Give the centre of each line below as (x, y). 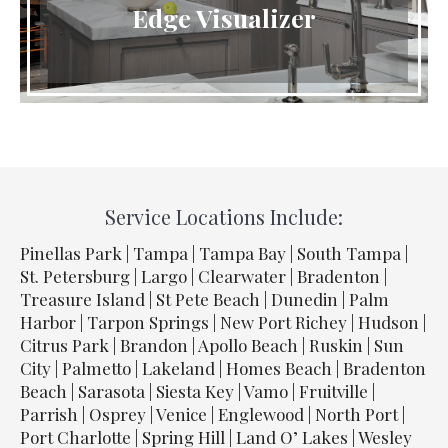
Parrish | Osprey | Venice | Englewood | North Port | (212, 413)
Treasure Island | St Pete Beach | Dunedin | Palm (204, 298)
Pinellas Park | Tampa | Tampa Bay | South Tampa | (214, 252)
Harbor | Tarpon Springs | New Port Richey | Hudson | (223, 321)
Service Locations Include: (224, 216)
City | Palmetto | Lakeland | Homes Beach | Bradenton (223, 367)
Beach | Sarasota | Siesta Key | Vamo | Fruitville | (197, 390)
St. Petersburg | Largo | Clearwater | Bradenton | (203, 275)
